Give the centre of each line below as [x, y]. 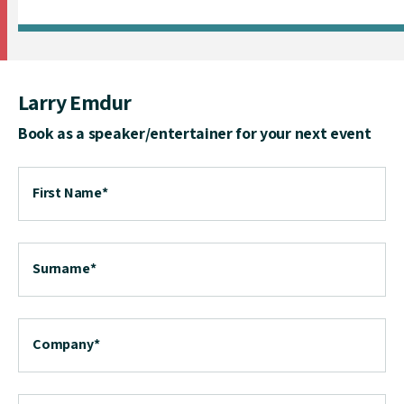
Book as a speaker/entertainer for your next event [195, 133]
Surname [61, 268]
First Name [67, 192]
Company [63, 344]
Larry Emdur [75, 101]
